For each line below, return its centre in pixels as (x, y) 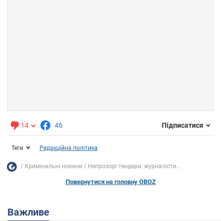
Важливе (32, 212)
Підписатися (183, 126)
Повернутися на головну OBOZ (110, 182)
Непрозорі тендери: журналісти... (134, 166)
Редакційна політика (69, 148)
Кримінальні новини (54, 166)
